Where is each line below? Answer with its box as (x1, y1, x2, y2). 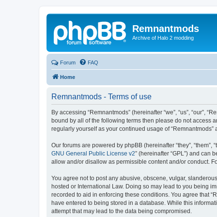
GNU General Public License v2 (51, 150, 135, 157)
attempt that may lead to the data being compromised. (51, 207, 192, 215)
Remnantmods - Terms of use (51, 92, 152, 101)
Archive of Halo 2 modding (132, 35, 194, 41)
